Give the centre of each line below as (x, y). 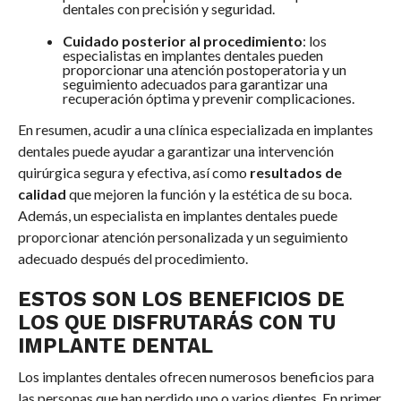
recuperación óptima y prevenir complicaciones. (208, 98)
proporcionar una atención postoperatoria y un (204, 70)
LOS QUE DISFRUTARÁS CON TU (176, 323)
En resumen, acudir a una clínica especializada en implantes (195, 130)
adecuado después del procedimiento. (132, 259)
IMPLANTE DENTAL (115, 346)
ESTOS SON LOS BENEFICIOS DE (181, 299)
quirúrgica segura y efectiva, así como (133, 173)
